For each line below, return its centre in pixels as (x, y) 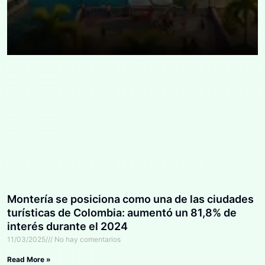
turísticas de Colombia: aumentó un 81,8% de (122, 212)
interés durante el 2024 (67, 226)
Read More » (29, 259)
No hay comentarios (87, 239)
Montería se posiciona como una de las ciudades (130, 199)
